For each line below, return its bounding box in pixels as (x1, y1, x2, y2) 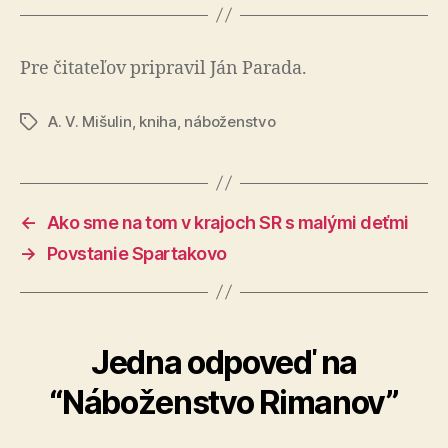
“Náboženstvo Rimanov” (49, 382, 399, 422)
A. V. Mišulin (48, 111, 132, 131)
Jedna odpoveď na (91, 342, 357, 382)
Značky (19, 112, 72, 132)
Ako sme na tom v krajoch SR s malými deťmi (46, 211, 409, 233)
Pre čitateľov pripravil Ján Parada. (20, 56, 307, 80)
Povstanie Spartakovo (46, 242, 227, 264)
